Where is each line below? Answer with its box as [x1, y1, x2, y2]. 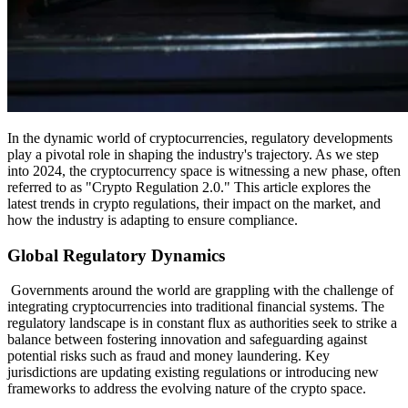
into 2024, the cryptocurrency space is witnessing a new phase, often [7, 162, 401, 178]
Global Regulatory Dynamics [7, 245, 225, 265]
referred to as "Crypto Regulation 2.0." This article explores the [7, 178, 371, 195]
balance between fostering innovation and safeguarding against [7, 331, 367, 348]
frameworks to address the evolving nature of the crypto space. [7, 381, 366, 397]
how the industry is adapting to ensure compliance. [7, 211, 298, 228]
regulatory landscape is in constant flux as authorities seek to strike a [7, 315, 397, 331]
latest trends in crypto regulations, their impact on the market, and [7, 195, 381, 211]
